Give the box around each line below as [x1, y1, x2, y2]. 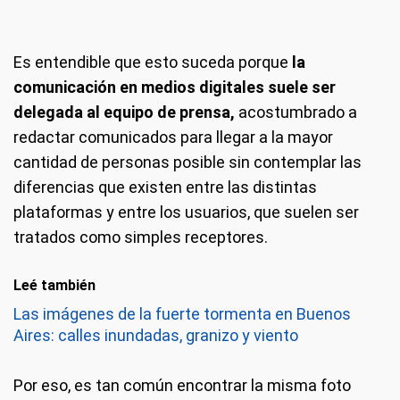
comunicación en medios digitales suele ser [13, 78, 336, 96]
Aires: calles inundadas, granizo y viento [13, 326, 298, 345]
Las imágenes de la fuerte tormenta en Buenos [13, 304, 351, 323]
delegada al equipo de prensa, [13, 103, 235, 121]
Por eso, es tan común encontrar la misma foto [13, 376, 351, 395]
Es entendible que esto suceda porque [13, 53, 292, 71]
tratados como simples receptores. [13, 228, 268, 246]
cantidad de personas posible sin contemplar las [13, 153, 362, 171]
